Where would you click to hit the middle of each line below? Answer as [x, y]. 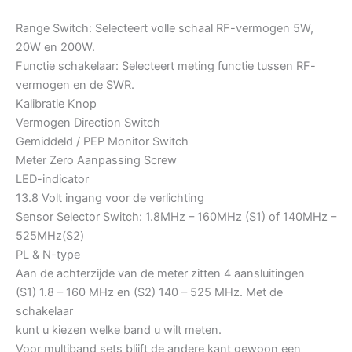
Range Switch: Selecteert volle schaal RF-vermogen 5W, [165, 29]
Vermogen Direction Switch [88, 123]
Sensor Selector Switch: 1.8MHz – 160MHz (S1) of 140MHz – [176, 217]
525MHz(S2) [50, 236]
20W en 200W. [55, 48]
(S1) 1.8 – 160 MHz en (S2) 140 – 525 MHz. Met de [149, 293]
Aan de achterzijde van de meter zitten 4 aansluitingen [160, 274]
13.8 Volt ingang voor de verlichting [110, 198]
